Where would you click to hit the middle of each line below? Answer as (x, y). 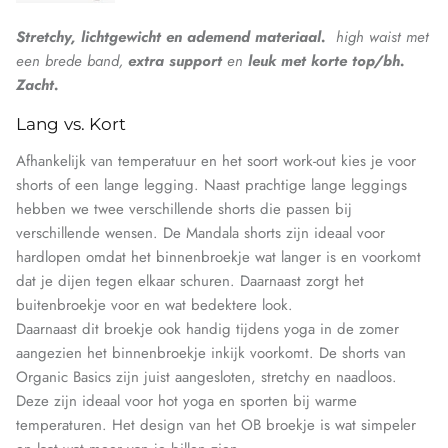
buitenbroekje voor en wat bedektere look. (154, 305)
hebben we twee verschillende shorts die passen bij (184, 209)
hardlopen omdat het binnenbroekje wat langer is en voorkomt (218, 257)
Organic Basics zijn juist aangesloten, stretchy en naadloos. (206, 377)
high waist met (380, 36)
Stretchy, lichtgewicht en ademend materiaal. (173, 36)
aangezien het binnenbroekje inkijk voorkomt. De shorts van (211, 353)
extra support (177, 60)
